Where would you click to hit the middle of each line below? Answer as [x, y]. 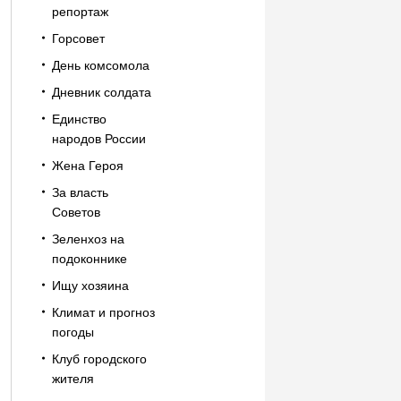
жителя [73, 379]
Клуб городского [99, 359]
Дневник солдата [101, 92]
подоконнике [89, 259]
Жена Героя [87, 166]
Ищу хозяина [90, 286]
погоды [73, 332]
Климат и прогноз [103, 312]
